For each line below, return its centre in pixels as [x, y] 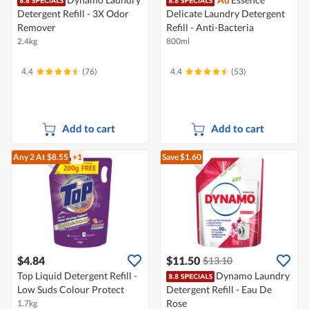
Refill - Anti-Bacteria [210, 28]
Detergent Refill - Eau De [219, 290]
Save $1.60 [182, 157]
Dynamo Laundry [253, 276]
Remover [37, 28]
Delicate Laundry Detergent [226, 14]
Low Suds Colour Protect [71, 290]
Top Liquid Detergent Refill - [77, 276]
